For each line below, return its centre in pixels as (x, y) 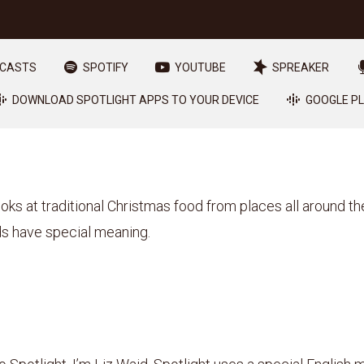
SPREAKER (301, 67)
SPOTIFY (106, 67)
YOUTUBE (200, 67)
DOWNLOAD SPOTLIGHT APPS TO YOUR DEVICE (135, 100)
